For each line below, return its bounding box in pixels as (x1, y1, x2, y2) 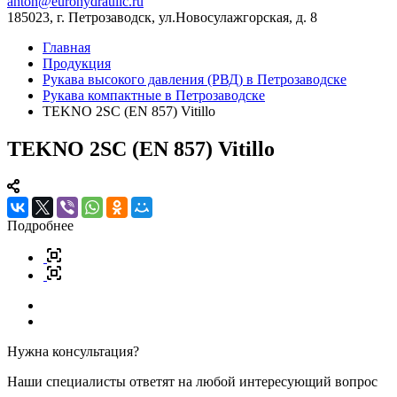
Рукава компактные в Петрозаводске (43, 88, 265, 103)
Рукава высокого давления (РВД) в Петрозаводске (43, 72, 346, 87)
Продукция (43, 56, 111, 71)
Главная (43, 40, 90, 55)
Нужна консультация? (7, 343, 139, 359)
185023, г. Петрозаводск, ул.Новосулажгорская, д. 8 (7, 10, 317, 25)
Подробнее (7, 217, 74, 233)
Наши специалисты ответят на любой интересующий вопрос (7, 373, 378, 389)
